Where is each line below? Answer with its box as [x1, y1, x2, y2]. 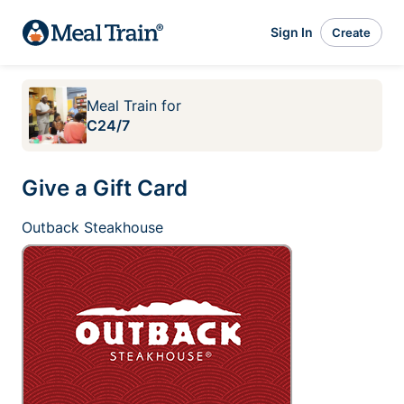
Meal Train [87, 96, 157, 115]
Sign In [271, 24, 313, 40]
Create [332, 24, 371, 40]
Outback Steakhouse [22, 218, 163, 236]
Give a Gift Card [22, 175, 188, 201]
